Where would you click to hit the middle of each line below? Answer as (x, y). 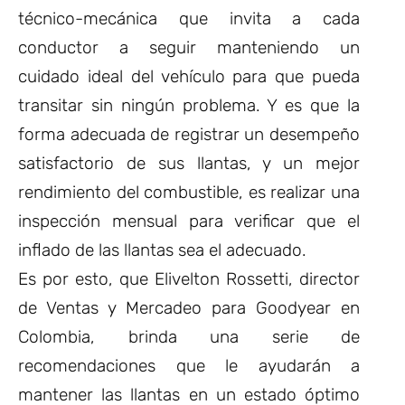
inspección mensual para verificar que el (189, 221)
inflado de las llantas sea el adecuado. (162, 250)
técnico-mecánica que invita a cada (189, 19)
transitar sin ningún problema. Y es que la (189, 106)
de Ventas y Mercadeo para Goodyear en (189, 308)
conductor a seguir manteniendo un (189, 48)
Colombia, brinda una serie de (189, 337)
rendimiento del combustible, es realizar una (189, 193)
